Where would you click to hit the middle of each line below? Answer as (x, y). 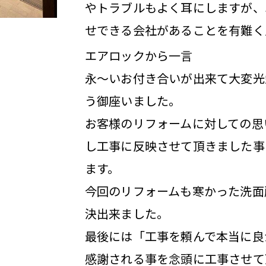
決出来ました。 (127, 214)
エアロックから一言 (139, 56)
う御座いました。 (133, 101)
